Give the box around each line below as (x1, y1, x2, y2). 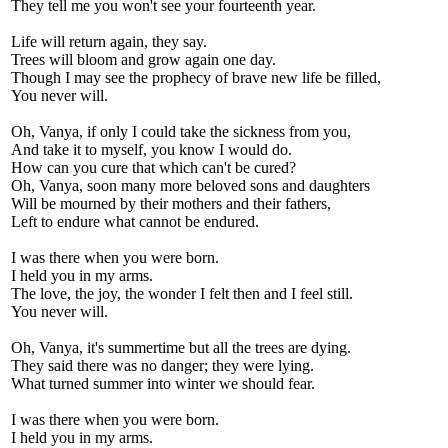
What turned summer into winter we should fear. (11, 375, 315, 392)
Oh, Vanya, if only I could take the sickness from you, (11, 123, 351, 140)
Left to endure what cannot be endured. (11, 213, 259, 230)
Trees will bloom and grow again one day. (11, 51, 276, 68)
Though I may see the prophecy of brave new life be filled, (11, 69, 381, 86)
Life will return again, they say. (11, 33, 207, 50)
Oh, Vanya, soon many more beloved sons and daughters (11, 177, 370, 194)
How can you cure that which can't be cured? (11, 159, 296, 176)
